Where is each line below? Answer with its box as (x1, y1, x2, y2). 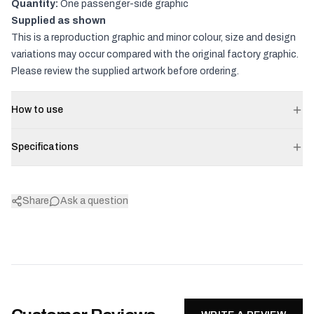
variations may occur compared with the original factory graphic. (11, 49, 299, 60)
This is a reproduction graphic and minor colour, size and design (11, 32, 296, 43)
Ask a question (60, 196, 128, 206)
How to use (11, 104, 63, 115)
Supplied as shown (11, 15, 106, 26)
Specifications (11, 142, 78, 152)
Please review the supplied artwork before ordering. (11, 66, 239, 76)
